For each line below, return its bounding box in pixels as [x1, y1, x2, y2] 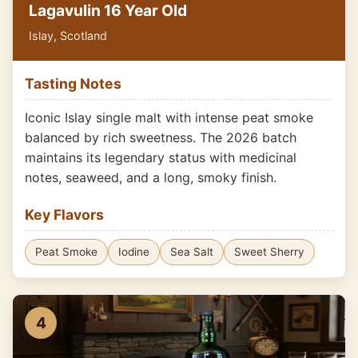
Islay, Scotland [29, 29, 107, 42]
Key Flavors [25, 206, 104, 223]
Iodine [118, 245, 149, 258]
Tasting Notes [25, 75, 121, 92]
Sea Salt [170, 245, 213, 258]
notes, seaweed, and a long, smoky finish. [25, 169, 276, 185]
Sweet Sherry [234, 245, 304, 258]
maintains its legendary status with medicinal [25, 149, 296, 165]
